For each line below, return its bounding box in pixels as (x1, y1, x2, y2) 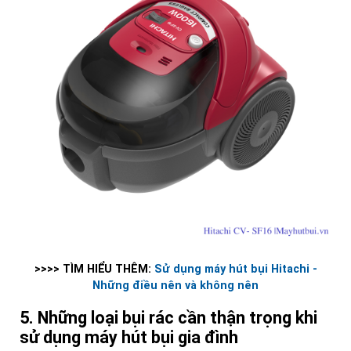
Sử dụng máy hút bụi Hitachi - (154, 262, 317, 276)
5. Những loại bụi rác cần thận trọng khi (20, 307, 317, 327)
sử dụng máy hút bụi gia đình (20, 327, 238, 347)
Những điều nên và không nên (92, 278, 259, 292)
